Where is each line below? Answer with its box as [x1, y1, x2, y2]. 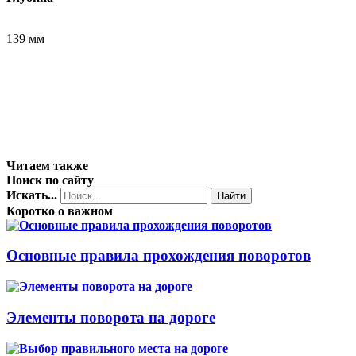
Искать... [6, 188, 57, 202]
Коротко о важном [6, 203, 113, 218]
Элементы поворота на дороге [6, 308, 215, 326]
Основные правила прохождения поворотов [6, 247, 311, 265]
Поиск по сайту [6, 172, 94, 187]
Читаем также [6, 158, 88, 172]
